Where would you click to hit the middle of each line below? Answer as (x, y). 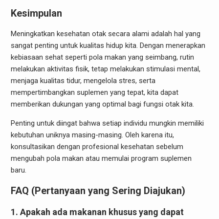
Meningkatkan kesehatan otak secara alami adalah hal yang (105, 33)
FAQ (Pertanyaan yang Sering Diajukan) (98, 190)
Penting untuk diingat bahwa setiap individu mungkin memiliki (107, 123)
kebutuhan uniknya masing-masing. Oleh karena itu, (92, 135)
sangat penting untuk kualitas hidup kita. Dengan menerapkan (108, 45)
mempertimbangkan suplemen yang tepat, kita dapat (94, 92)
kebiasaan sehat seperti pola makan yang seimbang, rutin (102, 57)
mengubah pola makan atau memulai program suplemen (101, 158)
